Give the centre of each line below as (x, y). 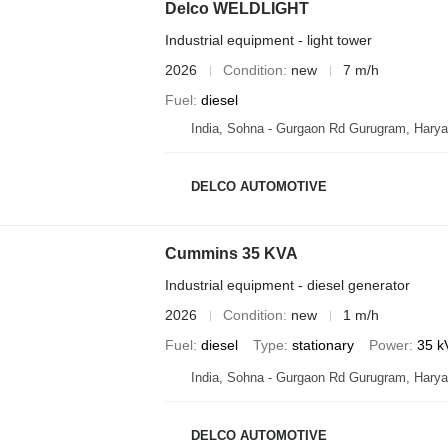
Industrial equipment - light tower (268, 40)
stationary (322, 345)
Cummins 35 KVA (231, 253)
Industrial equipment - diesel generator (287, 285)
